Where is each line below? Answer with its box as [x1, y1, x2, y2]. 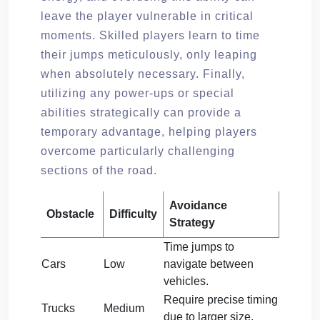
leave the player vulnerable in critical [41, 9, 254, 22]
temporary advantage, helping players [41, 125, 257, 138]
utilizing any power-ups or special [41, 86, 234, 99]
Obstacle [46, 207, 94, 220]
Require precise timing [164, 293, 278, 306]
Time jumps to [164, 240, 234, 253]
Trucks [41, 301, 75, 314]
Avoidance [169, 199, 227, 211]
